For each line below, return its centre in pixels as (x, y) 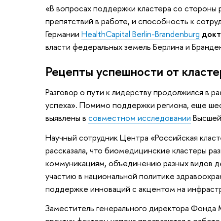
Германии (63, 34)
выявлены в (67, 117)
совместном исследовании (140, 117)
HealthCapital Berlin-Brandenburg (141, 34)
